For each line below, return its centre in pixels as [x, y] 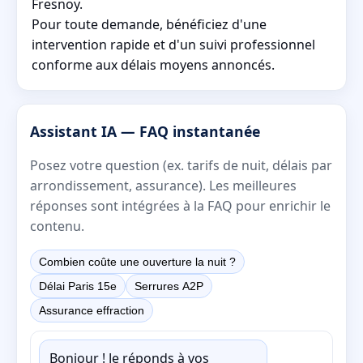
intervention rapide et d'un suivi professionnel [173, 44]
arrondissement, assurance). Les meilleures [163, 185]
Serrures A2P [169, 286]
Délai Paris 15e [78, 286]
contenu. [57, 226]
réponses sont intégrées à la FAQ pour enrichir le [180, 205]
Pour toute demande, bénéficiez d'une [149, 24]
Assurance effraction [92, 310]
